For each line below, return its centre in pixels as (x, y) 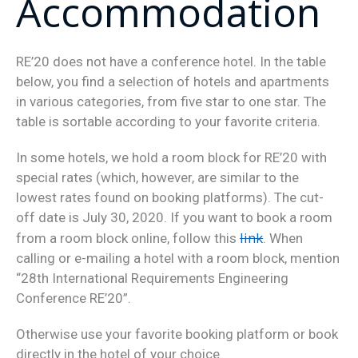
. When (282, 239)
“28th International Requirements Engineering (152, 278)
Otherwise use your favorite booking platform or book (177, 334)
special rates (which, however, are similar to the (157, 178)
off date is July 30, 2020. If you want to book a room (174, 218)
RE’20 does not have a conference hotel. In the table (171, 62)
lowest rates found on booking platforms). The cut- (169, 198)
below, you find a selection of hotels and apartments (172, 82)
